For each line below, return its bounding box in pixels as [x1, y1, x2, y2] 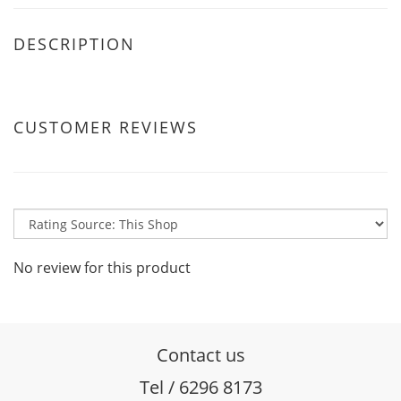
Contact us [156, 343, 245, 367]
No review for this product [13, 258, 191, 277]
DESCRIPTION [13, 33, 135, 55]
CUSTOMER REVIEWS [13, 116, 198, 138]
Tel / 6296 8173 [139, 375, 262, 399]
